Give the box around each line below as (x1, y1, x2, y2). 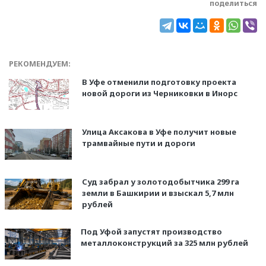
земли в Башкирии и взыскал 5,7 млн (81, 188, 234, 199)
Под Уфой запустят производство (80, 226, 222, 237)
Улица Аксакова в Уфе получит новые (81, 126, 236, 138)
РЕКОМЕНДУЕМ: (9, 59, 71, 69)
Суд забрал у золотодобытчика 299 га (81, 176, 239, 188)
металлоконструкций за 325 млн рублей (80, 237, 248, 249)
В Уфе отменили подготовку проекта (81, 77, 236, 88)
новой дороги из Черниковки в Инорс (81, 88, 237, 99)
